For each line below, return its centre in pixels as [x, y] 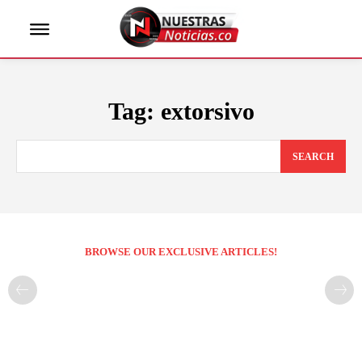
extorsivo [207, 112]
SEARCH [313, 156]
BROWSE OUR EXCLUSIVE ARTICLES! [181, 251]
